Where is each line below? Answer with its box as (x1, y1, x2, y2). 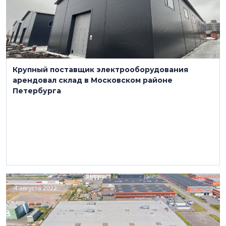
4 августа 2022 (14, 184, 57, 192)
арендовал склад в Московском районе (13, 76, 173, 85)
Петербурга (13, 86, 61, 95)
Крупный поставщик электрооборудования (13, 65, 188, 74)
